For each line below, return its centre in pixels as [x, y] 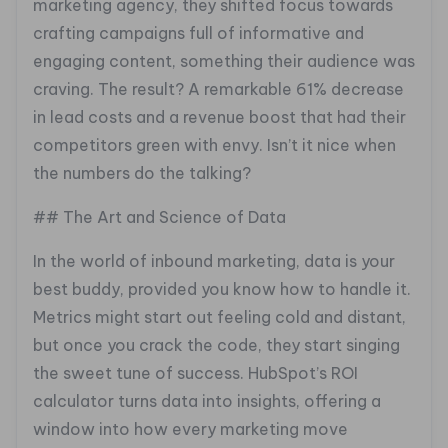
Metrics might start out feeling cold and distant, [219, 317]
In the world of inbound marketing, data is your [214, 261]
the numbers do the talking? [142, 173]
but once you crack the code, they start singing [216, 345]
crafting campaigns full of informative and [198, 33]
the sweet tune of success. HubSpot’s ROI [195, 373]
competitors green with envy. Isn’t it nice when [214, 145]
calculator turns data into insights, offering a [207, 401]
